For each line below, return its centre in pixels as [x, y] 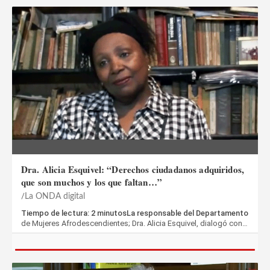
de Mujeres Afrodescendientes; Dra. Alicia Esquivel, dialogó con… [134, 223]
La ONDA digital [55, 196]
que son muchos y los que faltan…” [92, 182]
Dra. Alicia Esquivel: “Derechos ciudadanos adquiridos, [133, 169]
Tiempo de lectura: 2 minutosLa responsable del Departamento [135, 213]
